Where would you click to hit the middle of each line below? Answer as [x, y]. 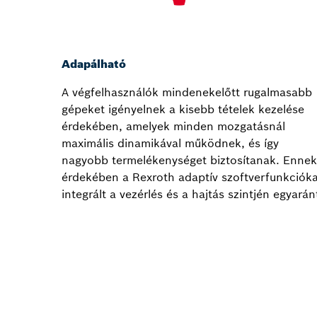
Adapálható [94, 64]
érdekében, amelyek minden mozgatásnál [173, 126]
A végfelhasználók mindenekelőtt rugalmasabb [187, 92]
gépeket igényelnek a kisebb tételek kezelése [183, 109]
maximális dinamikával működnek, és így [170, 143]
